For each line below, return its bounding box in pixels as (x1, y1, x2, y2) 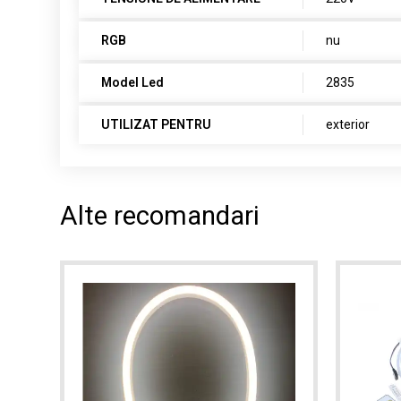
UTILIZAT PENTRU (101, 117, 212, 132)
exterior (326, 117, 371, 132)
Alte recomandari (60, 200, 260, 231)
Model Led (101, 75, 165, 90)
